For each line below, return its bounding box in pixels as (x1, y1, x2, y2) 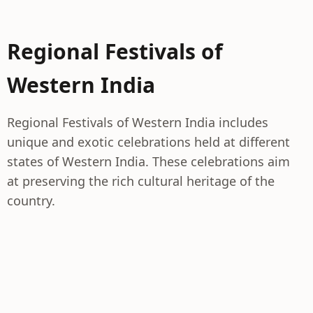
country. (7, 192, 55, 209)
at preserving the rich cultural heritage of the (7, 173, 275, 189)
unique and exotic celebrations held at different (7, 133, 290, 150)
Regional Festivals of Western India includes (7, 114, 268, 131)
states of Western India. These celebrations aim (7, 153, 290, 170)
